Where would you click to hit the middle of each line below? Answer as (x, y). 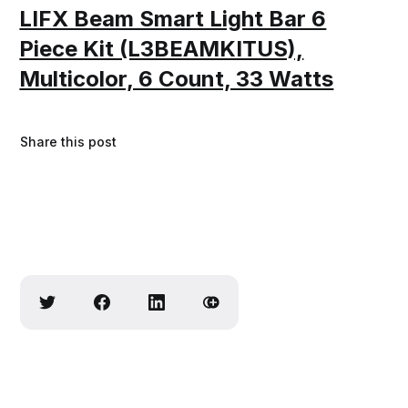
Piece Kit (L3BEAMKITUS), (162, 48)
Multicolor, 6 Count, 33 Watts (177, 78)
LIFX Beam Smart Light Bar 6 (173, 18)
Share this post (69, 141)
